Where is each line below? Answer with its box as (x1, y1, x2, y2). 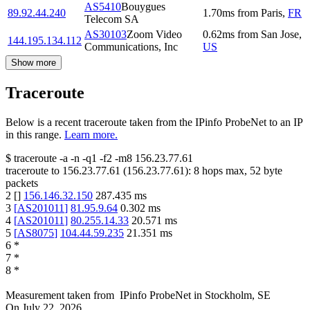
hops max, (199, 164, 250, 176)
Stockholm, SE (205, 289, 271, 301)
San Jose (261, 28, 299, 40)
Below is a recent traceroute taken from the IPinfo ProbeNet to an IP (6, 116, 302, 128)
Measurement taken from (6, 289, 114, 301)
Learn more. (64, 128, 118, 140)
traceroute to (6, 164, 60, 176)
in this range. (6, 128, 62, 140)
